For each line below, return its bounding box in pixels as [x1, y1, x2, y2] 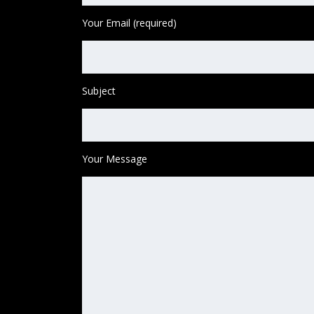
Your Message [82, 152, 147, 166]
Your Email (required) [82, 16, 177, 30]
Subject [82, 84, 116, 98]
